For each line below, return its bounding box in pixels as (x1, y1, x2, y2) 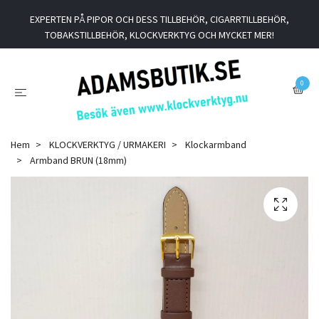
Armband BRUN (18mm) (28, 153, 127, 167)
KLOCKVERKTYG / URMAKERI (49, 137, 166, 151)
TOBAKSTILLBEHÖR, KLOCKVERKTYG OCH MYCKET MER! (45, 28, 274, 41)
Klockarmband (185, 137, 246, 151)
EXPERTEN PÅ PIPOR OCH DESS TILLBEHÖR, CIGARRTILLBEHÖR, (30, 13, 289, 26)
